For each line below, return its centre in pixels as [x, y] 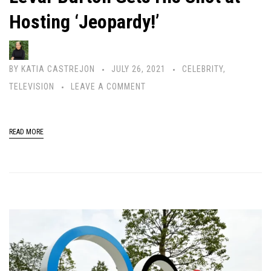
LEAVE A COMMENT [108, 87]
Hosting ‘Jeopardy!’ [84, 22]
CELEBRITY [203, 69]
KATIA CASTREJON [58, 69]
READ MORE [26, 132]
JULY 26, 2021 [139, 69]
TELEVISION [32, 87]
